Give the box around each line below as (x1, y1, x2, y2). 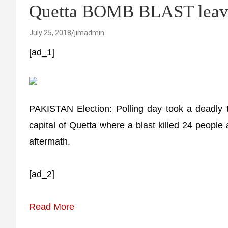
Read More (29, 202, 74, 212)
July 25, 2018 (29, 28, 71, 37)
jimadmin (74, 28, 104, 37)
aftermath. (29, 136, 70, 147)
